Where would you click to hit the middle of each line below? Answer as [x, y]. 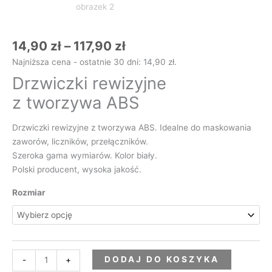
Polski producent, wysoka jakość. [77, 169]
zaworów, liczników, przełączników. [80, 141]
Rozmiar [29, 193]
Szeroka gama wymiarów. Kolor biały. [85, 155]
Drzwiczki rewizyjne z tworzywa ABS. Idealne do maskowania [132, 127]
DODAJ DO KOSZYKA [161, 259]
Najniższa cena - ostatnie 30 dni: [78, 62]
